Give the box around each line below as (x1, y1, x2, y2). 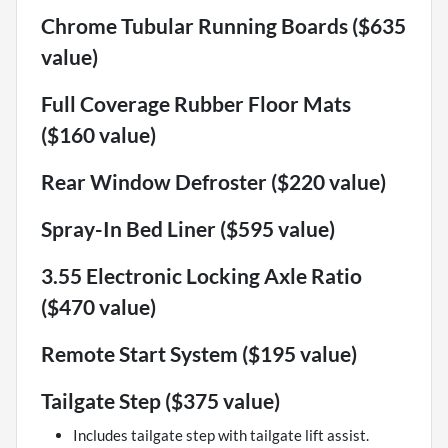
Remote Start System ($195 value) (41, 341, 357, 367)
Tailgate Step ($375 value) (41, 388, 280, 414)
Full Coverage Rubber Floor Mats (41, 91, 351, 117)
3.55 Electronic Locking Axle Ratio (41, 263, 362, 289)
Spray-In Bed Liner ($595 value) (41, 216, 335, 242)
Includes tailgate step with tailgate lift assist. (73, 426, 369, 445)
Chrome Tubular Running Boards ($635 (41, 13, 406, 39)
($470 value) (41, 294, 156, 320)
